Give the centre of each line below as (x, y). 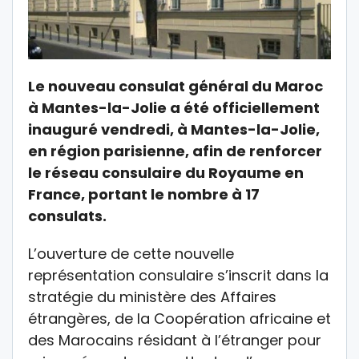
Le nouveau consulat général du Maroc (175, 87)
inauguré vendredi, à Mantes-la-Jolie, (174, 130)
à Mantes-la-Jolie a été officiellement (174, 108)
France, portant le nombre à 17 (144, 195)
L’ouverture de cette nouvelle (131, 254)
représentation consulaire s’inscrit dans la (178, 276)
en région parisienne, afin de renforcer (175, 151)
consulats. (67, 216)
